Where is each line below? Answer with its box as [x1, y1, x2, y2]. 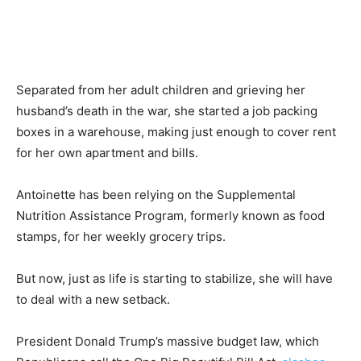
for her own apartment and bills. [16, 145, 198, 160]
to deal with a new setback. [16, 292, 170, 307]
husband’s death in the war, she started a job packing [16, 103, 317, 118]
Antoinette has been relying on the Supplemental [16, 187, 296, 202]
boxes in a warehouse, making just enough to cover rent [16, 124, 336, 139]
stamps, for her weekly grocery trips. [16, 229, 226, 244]
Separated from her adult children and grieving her [16, 82, 305, 98]
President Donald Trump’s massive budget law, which [16, 334, 319, 349]
